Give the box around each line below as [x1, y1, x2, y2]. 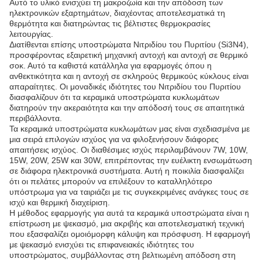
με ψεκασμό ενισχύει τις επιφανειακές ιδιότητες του [9, 240, 194, 249]
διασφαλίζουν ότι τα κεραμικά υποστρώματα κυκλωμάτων [9, 92, 219, 102]
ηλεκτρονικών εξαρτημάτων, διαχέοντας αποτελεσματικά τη [9, 8, 225, 18]
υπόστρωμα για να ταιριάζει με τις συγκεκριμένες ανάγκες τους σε [9, 187, 249, 196]
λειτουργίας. [9, 29, 53, 39]
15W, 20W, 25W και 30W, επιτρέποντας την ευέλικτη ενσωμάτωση [9, 156, 252, 165]
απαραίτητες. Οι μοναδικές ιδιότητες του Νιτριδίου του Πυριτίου [9, 82, 241, 91]
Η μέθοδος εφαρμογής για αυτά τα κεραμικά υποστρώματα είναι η [9, 208, 249, 218]
